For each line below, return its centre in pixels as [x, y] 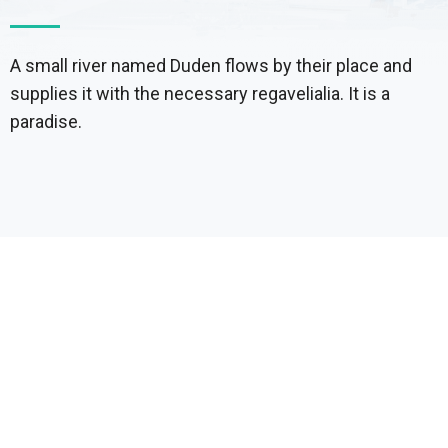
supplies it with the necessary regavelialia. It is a [200, 93]
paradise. [46, 121]
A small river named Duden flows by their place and [211, 65]
